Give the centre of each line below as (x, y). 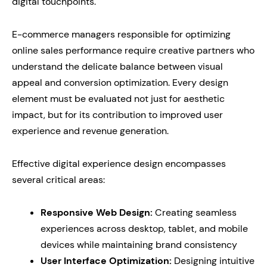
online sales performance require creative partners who (133, 50)
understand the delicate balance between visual (117, 66)
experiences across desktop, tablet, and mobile (144, 229)
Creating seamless (195, 212)
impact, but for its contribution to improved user (117, 115)
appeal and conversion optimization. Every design (120, 83)
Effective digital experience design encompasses (119, 164)
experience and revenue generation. (90, 131)
